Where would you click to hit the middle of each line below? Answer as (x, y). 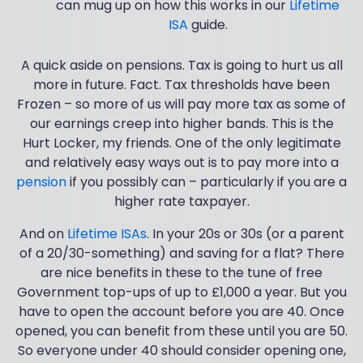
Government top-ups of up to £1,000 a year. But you (181, 293)
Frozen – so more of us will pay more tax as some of (181, 105)
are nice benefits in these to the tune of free (181, 273)
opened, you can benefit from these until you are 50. (181, 331)
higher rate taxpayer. (181, 202)
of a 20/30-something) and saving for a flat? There (181, 254)
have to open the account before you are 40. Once (181, 312)
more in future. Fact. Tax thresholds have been (181, 85)
